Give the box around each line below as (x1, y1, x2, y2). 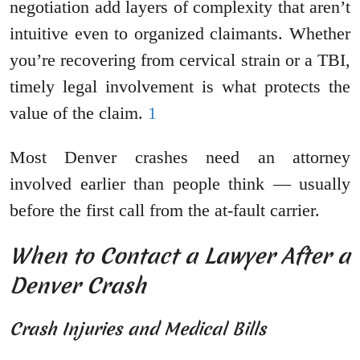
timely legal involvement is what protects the (10, 76, 350, 97)
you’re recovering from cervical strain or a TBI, (10, 50, 350, 71)
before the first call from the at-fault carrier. (10, 200, 320, 221)
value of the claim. (10, 103, 148, 124)
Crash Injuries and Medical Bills (10, 317, 266, 342)
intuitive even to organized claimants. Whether (10, 23, 350, 44)
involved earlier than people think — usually (10, 174, 350, 194)
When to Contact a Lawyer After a (10, 241, 350, 272)
